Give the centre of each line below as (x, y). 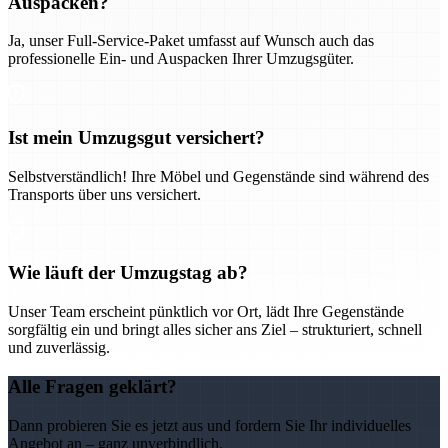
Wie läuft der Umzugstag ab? (128, 273)
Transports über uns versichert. (104, 194)
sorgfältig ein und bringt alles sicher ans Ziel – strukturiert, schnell (215, 330)
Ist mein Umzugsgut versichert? (136, 138)
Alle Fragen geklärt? (92, 386)
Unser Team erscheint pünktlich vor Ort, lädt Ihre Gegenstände (206, 312)
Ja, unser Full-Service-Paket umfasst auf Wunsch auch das (191, 41)
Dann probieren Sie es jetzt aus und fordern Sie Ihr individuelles (209, 425)
